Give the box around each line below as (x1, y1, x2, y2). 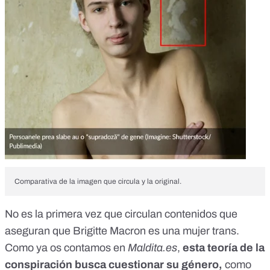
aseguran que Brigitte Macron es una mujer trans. (5, 224, 239, 237)
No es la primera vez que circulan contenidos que (5, 207, 237, 220)
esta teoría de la (183, 241, 265, 254)
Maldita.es (128, 241, 177, 254)
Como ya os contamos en (5, 241, 128, 254)
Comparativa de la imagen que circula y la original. (14, 177, 183, 186)
